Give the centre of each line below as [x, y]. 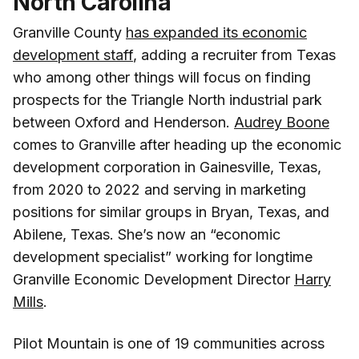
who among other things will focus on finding [162, 77]
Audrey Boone [282, 122]
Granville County [69, 32]
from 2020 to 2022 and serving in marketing [159, 189]
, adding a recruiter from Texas [234, 54]
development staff [73, 54]
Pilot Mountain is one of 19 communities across [169, 343]
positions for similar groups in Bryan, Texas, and [171, 212]
